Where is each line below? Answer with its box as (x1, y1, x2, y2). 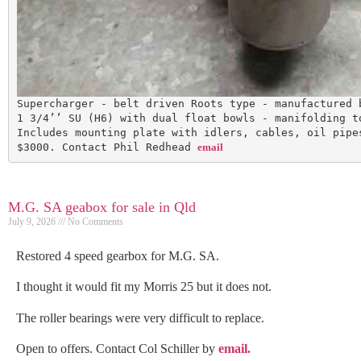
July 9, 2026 (8, 216, 58, 227)
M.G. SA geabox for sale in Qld (8, 199, 196, 215)
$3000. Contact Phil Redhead (16, 140, 197, 153)
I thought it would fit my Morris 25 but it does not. (16, 280, 272, 294)
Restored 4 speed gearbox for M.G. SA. (16, 249, 219, 263)
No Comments (65, 216, 123, 227)
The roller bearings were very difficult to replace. (16, 310, 264, 325)
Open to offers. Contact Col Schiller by (16, 342, 218, 356)
